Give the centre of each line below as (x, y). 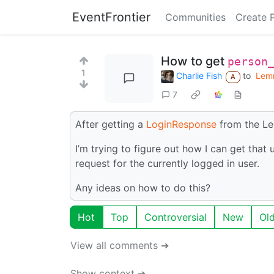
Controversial (176, 217)
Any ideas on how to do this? (143, 187)
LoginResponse (181, 124)
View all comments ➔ (120, 245)
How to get (194, 61)
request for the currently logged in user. (167, 163)
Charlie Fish (199, 76)
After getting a (111, 124)
